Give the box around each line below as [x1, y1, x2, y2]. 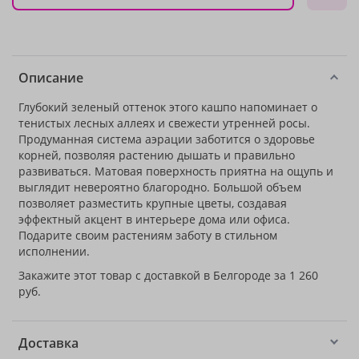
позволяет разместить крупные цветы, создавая [18, 196, 287, 211]
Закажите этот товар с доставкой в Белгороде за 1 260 [18, 268, 318, 283]
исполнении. [18, 244, 90, 259]
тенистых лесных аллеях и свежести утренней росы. [18, 115, 310, 131]
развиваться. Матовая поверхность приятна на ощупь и [18, 163, 333, 179]
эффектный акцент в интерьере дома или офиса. [18, 212, 290, 227]
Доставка [18, 334, 79, 352]
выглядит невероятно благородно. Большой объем [18, 179, 301, 195]
